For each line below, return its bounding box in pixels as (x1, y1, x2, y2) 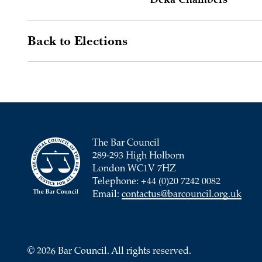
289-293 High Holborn (92, 152, 184, 161)
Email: (92, 191, 122, 199)
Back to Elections (27, 31, 127, 50)
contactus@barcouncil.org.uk (122, 191, 242, 199)
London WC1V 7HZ (92, 165, 176, 174)
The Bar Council (92, 139, 160, 148)
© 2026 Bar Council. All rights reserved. (27, 247, 191, 256)
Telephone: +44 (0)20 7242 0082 (92, 178, 220, 187)
